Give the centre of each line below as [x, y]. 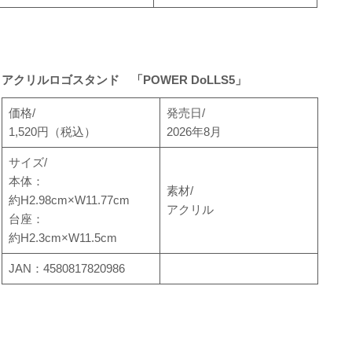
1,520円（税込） [52, 132]
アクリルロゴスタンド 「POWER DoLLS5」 [130, 80]
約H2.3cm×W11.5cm [62, 238]
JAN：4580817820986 [66, 269]
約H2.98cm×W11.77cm [69, 200]
